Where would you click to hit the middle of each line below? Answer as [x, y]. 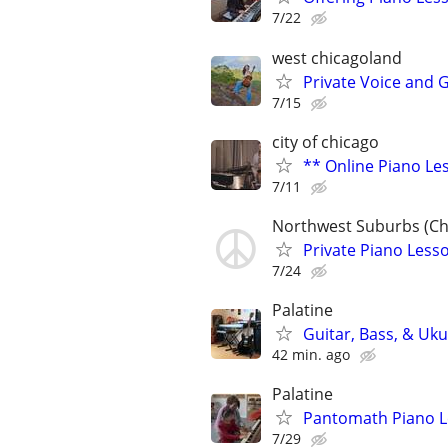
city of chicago [325, 141]
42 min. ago [311, 355]
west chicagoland [337, 57]
